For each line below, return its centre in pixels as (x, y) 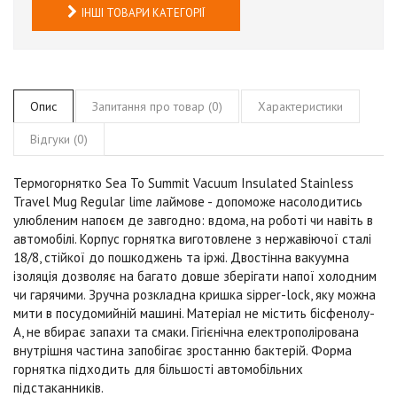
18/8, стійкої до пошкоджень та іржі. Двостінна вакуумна (181, 257)
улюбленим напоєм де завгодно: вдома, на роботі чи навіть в (193, 220)
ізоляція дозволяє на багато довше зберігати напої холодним (195, 276)
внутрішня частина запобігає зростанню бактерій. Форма (183, 350)
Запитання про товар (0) (157, 106)
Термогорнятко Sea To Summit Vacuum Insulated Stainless (183, 183)
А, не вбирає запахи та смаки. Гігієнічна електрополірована (186, 331)
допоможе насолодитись (289, 201)
